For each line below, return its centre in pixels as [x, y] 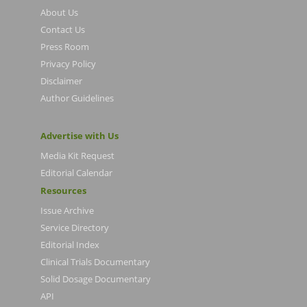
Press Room [65, 47]
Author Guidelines [77, 98]
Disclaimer [61, 81]
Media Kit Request [77, 155]
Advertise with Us [79, 136]
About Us [59, 12]
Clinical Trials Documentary [95, 261]
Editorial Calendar [76, 172]
